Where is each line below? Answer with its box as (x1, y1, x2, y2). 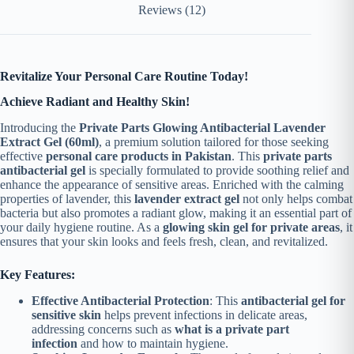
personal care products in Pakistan (46, 149, 232, 164)
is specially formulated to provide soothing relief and (85, 164, 349, 178)
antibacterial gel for (241, 294, 345, 308)
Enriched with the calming (213, 178, 344, 192)
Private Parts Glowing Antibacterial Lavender (79, 121, 326, 135)
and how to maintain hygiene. (77, 337, 228, 351)
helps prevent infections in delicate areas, (101, 308, 307, 322)
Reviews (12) (137, 2, 205, 17)
